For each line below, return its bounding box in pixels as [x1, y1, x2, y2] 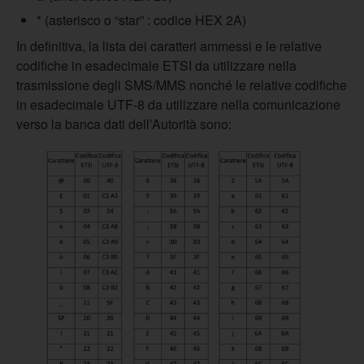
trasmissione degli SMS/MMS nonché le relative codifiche [16, 76, 347, 94]
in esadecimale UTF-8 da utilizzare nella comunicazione [16, 95, 340, 114]
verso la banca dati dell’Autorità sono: [16, 115, 232, 133]
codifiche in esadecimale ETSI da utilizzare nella [16, 56, 297, 75]
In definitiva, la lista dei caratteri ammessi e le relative [16, 37, 322, 55]
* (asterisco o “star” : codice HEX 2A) [37, 11, 246, 29]
